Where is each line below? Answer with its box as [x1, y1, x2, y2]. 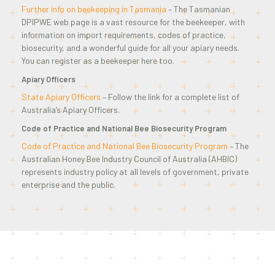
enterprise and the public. [21, 179, 115, 190]
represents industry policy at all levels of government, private [21, 166, 249, 177]
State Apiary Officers [21, 91, 101, 102]
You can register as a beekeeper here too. [21, 55, 174, 66]
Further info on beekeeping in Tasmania [21, 3, 166, 14]
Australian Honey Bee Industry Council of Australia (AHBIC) [21, 153, 237, 164]
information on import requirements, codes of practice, [21, 29, 226, 40]
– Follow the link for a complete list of [101, 91, 239, 102]
